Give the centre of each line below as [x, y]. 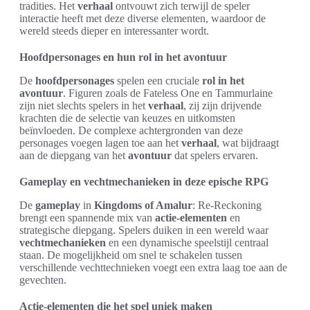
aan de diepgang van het [74, 156]
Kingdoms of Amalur [143, 206]
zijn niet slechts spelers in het [84, 106]
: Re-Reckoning [227, 206]
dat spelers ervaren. [215, 156]
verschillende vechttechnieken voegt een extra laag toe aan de [153, 268]
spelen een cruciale [158, 81]
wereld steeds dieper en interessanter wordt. [114, 31]
